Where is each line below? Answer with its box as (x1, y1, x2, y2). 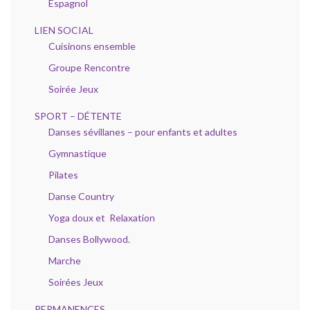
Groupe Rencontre (48, 61, 130, 73)
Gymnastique (48, 147, 107, 159)
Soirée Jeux (48, 82, 98, 95)
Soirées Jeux (48, 275, 103, 288)
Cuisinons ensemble (48, 39, 136, 52)
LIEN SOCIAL (35, 24, 93, 36)
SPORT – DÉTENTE (35, 109, 122, 122)
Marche (48, 254, 81, 266)
